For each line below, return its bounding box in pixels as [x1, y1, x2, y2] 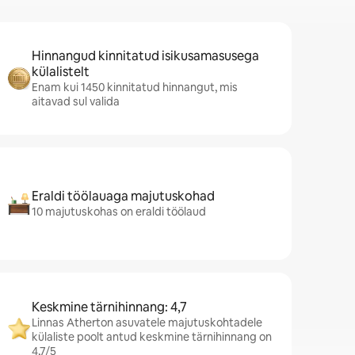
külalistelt [32, 63, 90, 80]
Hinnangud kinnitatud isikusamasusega [32, 48, 259, 64]
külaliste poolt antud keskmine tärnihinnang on [32, 330, 272, 344]
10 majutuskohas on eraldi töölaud [32, 204, 206, 219]
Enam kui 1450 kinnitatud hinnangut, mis [32, 80, 238, 94]
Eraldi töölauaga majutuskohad [32, 188, 215, 204]
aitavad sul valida [32, 94, 120, 109]
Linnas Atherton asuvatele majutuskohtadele [32, 315, 262, 330]
